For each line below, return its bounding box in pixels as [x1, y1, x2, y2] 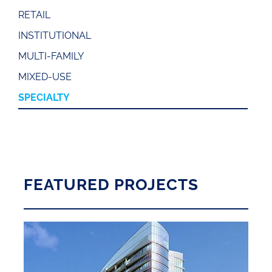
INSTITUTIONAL [18, 30, 91, 41]
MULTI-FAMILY [18, 50, 84, 62]
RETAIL [18, 9, 50, 21]
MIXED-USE [18, 71, 72, 83]
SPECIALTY [18, 92, 70, 103]
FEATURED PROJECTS [23, 175, 199, 194]
